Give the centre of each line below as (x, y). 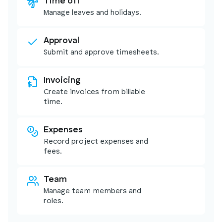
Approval (61, 41)
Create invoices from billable (94, 92)
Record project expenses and (96, 142)
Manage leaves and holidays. (92, 13)
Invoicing (62, 80)
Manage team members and (92, 191)
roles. (54, 201)
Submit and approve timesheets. (101, 53)
